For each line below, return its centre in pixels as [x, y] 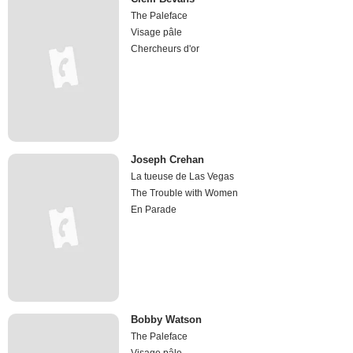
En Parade [154, 209]
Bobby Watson [167, 320]
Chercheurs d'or [165, 49]
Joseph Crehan [168, 159]
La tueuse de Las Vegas [183, 176]
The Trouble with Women [185, 193]
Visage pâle [157, 33]
